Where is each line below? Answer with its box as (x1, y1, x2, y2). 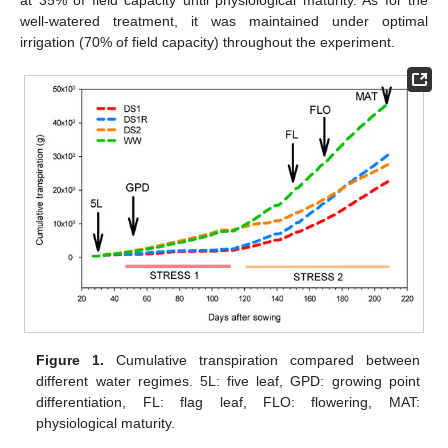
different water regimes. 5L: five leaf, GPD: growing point (36, 373, 420, 390)
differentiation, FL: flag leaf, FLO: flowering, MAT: (36, 394, 420, 411)
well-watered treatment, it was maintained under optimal (20, 12, 428, 29)
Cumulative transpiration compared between (104, 352, 420, 369)
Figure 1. (36, 352, 105, 369)
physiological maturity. (36, 415, 176, 432)
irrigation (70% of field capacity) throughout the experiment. (20, 33, 395, 50)
